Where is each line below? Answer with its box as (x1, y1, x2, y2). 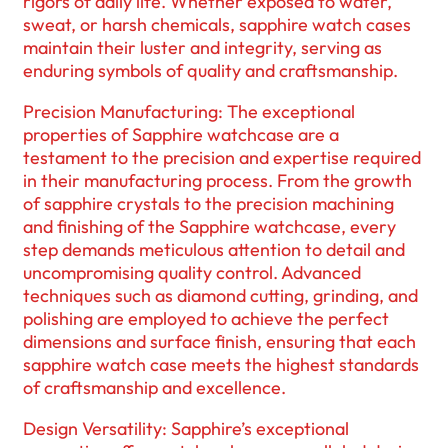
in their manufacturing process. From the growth (23, 169, 412, 193)
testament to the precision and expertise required (23, 146, 421, 170)
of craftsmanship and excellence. (23, 376, 286, 400)
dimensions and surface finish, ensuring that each (23, 330, 416, 354)
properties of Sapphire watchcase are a (23, 123, 339, 147)
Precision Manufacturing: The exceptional (23, 100, 355, 124)
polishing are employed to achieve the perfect (23, 307, 389, 331)
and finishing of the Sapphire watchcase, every (23, 215, 396, 239)
